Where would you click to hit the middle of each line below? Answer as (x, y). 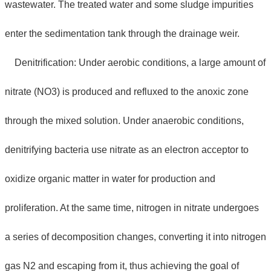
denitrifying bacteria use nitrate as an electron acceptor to (127, 149)
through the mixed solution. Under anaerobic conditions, (124, 120)
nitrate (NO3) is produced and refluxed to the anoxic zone (127, 91)
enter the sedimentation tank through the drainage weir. (122, 33)
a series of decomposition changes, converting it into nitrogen (135, 237)
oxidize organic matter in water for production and (110, 178)
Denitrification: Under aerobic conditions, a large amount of (135, 62)
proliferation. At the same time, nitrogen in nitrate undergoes (132, 207)
